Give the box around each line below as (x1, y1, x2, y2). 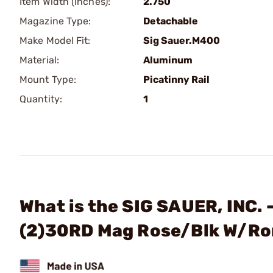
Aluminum (143, 54, 193, 66)
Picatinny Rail (143, 74, 210, 85)
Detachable (143, 15, 198, 27)
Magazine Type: (19, 15, 91, 27)
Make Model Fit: (19, 35, 91, 46)
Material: (19, 54, 59, 66)
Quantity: (19, 93, 62, 105)
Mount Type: (19, 74, 77, 85)
